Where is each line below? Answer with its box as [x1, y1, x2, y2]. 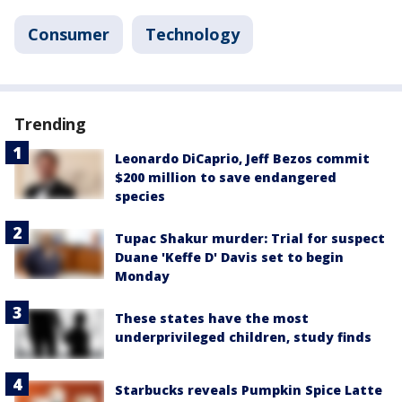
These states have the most [115, 310, 309, 328]
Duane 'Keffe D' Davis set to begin [115, 249, 344, 267]
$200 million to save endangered [115, 169, 336, 187]
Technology [145, 23, 240, 46]
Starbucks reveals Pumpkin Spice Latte [115, 381, 382, 399]
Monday [115, 267, 170, 285]
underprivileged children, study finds [115, 328, 371, 346]
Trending [14, 113, 87, 135]
